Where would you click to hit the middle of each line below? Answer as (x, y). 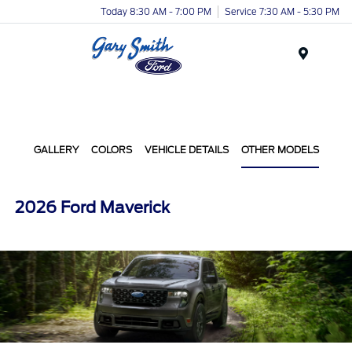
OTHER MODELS (280, 150)
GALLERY (56, 150)
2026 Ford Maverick (93, 207)
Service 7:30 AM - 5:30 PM (282, 11)
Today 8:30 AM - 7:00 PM (156, 11)
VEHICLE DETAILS (186, 150)
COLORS (111, 150)
